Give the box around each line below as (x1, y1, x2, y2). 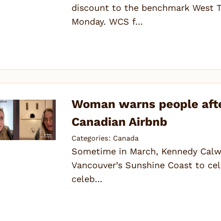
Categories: (72, 134, 113, 143)
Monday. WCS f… (72, 16, 144, 27)
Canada (113, 134, 139, 143)
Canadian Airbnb (72, 115, 168, 129)
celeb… (72, 174, 103, 184)
